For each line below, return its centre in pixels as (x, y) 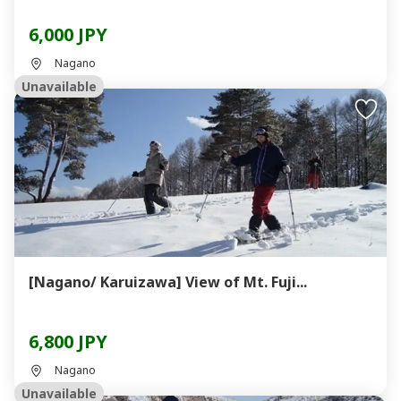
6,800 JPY (68, 341)
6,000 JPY (68, 34)
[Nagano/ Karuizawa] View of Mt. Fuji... (246, 282)
